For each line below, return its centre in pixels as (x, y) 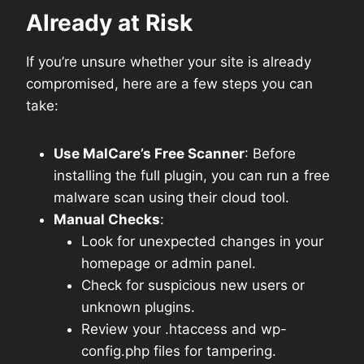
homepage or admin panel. (169, 263)
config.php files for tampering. (179, 351)
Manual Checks (107, 219)
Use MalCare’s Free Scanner (149, 153)
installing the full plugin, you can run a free (192, 175)
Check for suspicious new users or (193, 285)
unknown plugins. (138, 307)
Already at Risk (109, 22)
